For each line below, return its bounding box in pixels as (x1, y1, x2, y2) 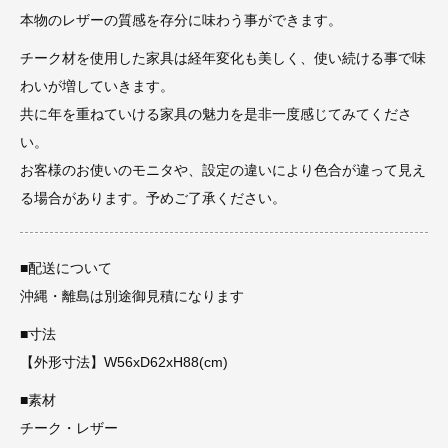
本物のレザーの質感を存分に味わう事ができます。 (20, 12, 342, 28)
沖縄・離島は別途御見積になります (20, 288, 244, 304)
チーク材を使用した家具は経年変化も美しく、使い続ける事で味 (20, 50, 426, 66)
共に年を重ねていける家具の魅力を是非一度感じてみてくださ (20, 106, 412, 122)
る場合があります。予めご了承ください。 (20, 190, 286, 206)
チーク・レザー (20, 420, 118, 436)
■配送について (20, 260, 112, 276)
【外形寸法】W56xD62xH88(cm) (20, 354, 228, 370)
